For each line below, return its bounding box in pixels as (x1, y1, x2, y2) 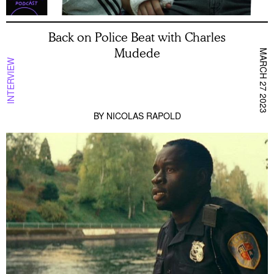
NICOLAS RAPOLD (106, 109, 181, 122)
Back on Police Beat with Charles (48, 28, 226, 45)
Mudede (114, 44, 160, 61)
